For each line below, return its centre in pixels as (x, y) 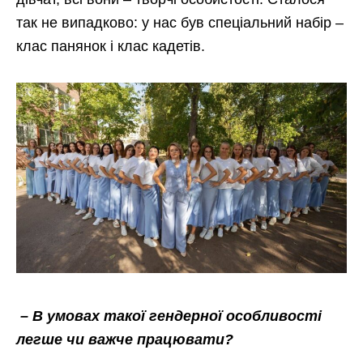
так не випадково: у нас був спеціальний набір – (180, 23)
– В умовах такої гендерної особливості (171, 316)
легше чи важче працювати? (125, 340)
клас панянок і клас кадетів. (111, 47)
